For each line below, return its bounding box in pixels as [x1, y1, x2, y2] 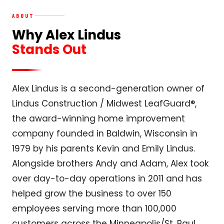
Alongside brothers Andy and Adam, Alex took [12, 157, 208, 169]
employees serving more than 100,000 [12, 202, 176, 214]
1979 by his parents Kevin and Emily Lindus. [12, 142, 195, 154]
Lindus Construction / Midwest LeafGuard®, [12, 97, 196, 109]
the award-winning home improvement [12, 112, 185, 124]
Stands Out [12, 40, 86, 58]
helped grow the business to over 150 [12, 187, 171, 199]
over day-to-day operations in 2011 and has [12, 172, 202, 184]
